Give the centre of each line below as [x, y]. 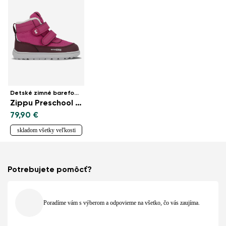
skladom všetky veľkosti [46, 130]
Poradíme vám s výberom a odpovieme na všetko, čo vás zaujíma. [122, 203]
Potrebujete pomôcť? [50, 170]
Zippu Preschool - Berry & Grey [78, 104]
